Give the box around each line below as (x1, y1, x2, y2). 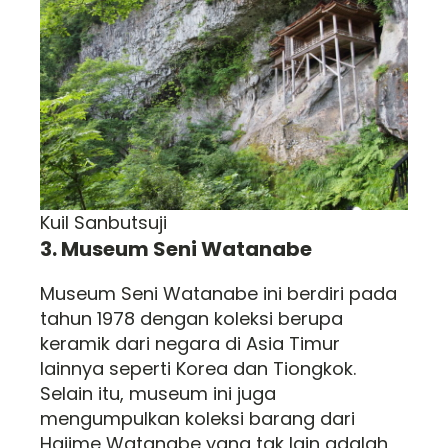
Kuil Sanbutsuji (40, 210, 167, 235)
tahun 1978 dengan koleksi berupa (40, 306, 343, 331)
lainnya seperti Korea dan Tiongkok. (40, 356, 356, 381)
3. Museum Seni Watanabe (40, 235, 312, 263)
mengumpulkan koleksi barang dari (40, 406, 355, 431)
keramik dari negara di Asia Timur (40, 331, 340, 356)
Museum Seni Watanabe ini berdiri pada (40, 281, 397, 306)
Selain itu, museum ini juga (40, 381, 276, 406)
